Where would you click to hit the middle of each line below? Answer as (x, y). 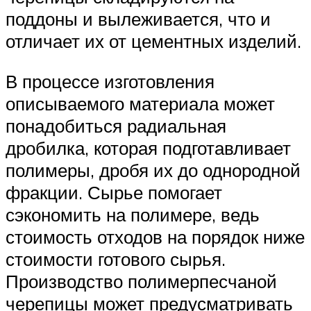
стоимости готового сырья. (116, 259)
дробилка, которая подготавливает (148, 148)
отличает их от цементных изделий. (153, 41)
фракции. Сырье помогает (114, 193)
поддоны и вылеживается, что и (138, 19)
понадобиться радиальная (116, 126)
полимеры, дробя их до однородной (153, 170)
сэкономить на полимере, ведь (133, 215)
